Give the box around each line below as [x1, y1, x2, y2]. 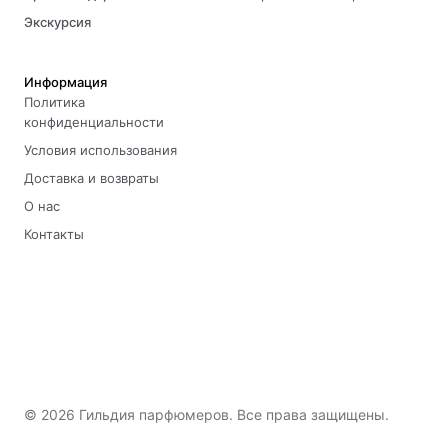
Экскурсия [24, 14, 91, 30]
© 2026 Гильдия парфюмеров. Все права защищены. [24, 406, 389, 423]
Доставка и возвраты [24, 170, 159, 186]
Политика [24, 94, 85, 110]
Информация [24, 74, 107, 90]
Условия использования [24, 142, 177, 158]
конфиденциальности [24, 114, 164, 130]
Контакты [24, 226, 84, 242]
